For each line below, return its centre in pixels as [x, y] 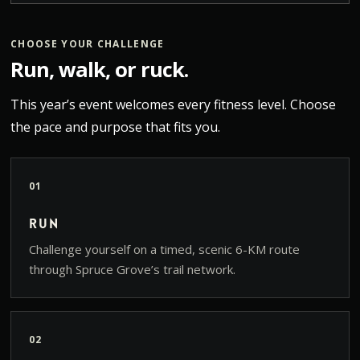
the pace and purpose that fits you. [115, 127]
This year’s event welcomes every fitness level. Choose [173, 105]
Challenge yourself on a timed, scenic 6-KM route [164, 250]
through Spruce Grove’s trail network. [132, 270]
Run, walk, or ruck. [99, 70]
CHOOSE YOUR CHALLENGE [87, 44]
